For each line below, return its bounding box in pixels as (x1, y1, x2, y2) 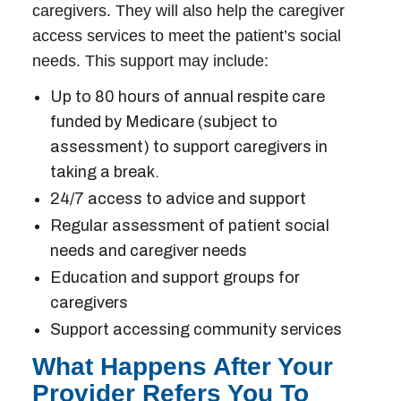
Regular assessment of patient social (50, 216, 329, 235)
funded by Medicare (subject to (50, 112, 277, 131)
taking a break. (50, 162, 159, 181)
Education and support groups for (50, 268, 300, 286)
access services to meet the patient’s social (32, 26, 341, 45)
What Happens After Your (32, 353, 333, 381)
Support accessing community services (50, 320, 342, 338)
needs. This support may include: (32, 51, 269, 70)
